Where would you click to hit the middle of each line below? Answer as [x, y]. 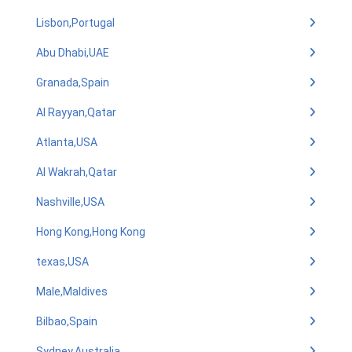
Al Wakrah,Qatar [77, 172]
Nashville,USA [70, 202]
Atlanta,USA [67, 142]
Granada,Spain [73, 82]
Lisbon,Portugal [75, 23]
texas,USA [62, 262]
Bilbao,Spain [67, 321]
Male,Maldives [72, 291]
